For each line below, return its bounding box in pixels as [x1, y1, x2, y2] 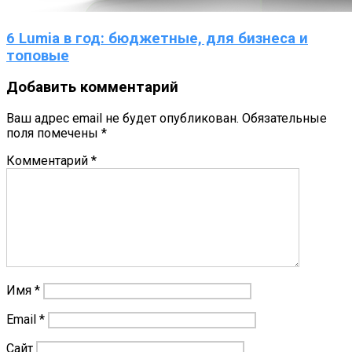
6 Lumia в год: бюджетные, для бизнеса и [6, 29, 308, 47]
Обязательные [242, 111, 327, 126]
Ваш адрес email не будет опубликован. [6, 111, 239, 126]
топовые [6, 46, 69, 64]
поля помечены [6, 126, 101, 141]
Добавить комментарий [6, 79, 178, 97]
